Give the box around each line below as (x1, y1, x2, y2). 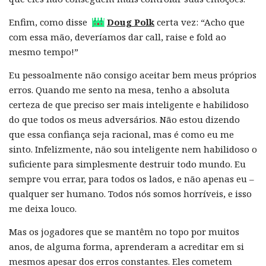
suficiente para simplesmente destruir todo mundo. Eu (9, 158, 246, 170)
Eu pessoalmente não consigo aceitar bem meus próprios (9, 69, 256, 81)
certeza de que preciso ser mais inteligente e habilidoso (9, 99, 249, 111)
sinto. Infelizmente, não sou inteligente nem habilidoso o (9, 143, 257, 156)
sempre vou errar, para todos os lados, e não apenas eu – (9, 173, 254, 185)
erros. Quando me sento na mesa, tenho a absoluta (9, 84, 230, 96)
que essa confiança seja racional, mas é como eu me (9, 128, 234, 141)
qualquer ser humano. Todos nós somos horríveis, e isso (9, 188, 252, 200)
